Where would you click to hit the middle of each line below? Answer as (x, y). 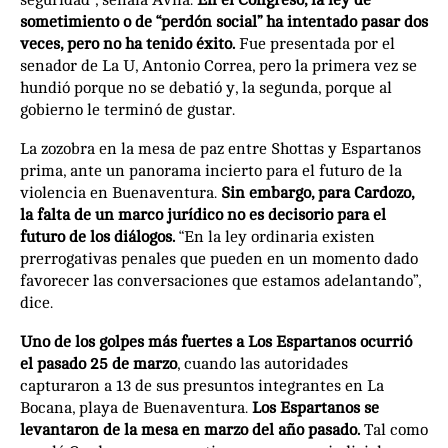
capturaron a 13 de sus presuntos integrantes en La (202, 385)
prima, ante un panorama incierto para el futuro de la (211, 170)
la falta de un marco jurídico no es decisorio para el (203, 214)
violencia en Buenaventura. (120, 192)
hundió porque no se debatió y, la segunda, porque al (206, 87)
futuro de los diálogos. (99, 236)
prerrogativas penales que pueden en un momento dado (219, 258)
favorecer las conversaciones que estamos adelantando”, (220, 280)
